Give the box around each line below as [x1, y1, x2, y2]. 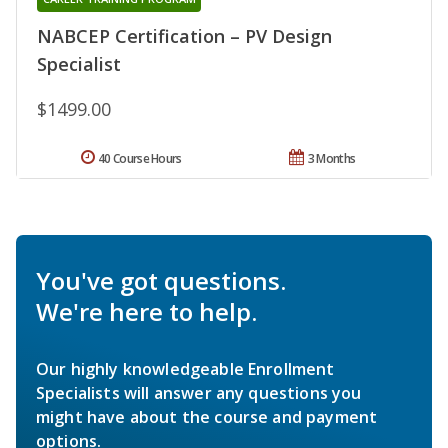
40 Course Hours [98, 149, 182, 167]
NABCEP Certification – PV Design [37, 23, 332, 48]
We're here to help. [36, 294, 257, 328]
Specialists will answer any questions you [36, 381, 362, 404]
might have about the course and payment [36, 405, 378, 428]
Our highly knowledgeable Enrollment [36, 357, 335, 380]
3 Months [307, 149, 356, 167]
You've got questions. [36, 263, 286, 297]
